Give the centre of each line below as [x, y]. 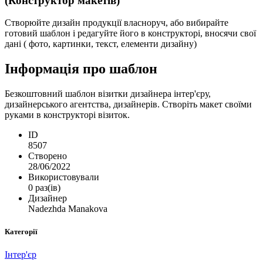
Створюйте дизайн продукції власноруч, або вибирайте [117, 23]
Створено [48, 156]
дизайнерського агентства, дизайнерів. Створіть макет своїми [128, 104]
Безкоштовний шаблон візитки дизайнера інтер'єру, [108, 94]
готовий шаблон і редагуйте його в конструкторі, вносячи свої [130, 33]
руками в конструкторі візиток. [67, 115]
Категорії [21, 232]
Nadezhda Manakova [68, 209]
